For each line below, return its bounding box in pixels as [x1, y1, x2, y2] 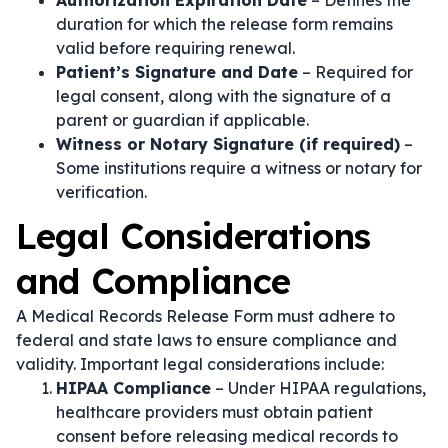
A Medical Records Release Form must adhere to [16, 306, 395, 326]
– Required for [298, 62, 413, 82]
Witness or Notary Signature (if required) [56, 134, 400, 154]
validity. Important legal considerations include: [16, 354, 384, 374]
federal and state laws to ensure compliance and [16, 330, 397, 350]
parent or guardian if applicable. [56, 110, 309, 130]
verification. [56, 182, 147, 202]
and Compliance [16, 259, 292, 303]
